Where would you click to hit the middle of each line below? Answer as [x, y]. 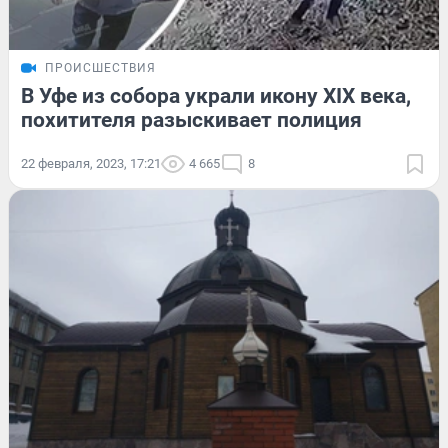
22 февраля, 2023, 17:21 [91, 163]
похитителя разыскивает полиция [191, 119]
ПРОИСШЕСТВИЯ [100, 67]
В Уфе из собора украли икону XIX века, [216, 95]
